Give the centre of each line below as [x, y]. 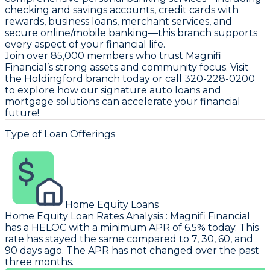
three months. [39, 262]
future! [22, 113]
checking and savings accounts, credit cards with [122, 10]
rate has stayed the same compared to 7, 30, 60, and [129, 239]
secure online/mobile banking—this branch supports [131, 33]
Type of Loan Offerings [60, 134]
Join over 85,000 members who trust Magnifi [113, 56]
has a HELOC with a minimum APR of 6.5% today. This [132, 227]
